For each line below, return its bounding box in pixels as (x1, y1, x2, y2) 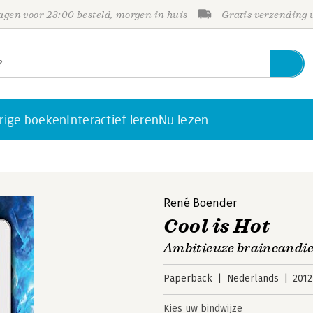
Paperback (163, 272, 212, 284)
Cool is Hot (163, 214, 270, 238)
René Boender (163, 196, 237, 210)
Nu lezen (159, 112, 209, 127)
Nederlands (226, 272, 279, 284)
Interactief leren (66, 112, 159, 127)
